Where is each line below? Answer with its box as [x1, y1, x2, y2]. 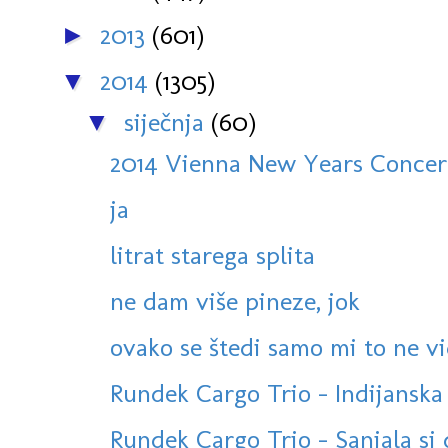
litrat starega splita [110, 239, 315, 272]
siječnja [124, 106, 211, 139]
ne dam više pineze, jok [110, 285, 360, 318]
